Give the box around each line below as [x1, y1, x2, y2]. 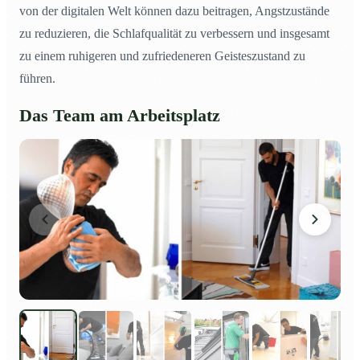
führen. [19, 72, 55, 86]
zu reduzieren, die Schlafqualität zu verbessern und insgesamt [19, 27, 329, 41]
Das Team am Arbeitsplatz [19, 106, 220, 126]
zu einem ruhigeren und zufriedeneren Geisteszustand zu [19, 49, 305, 63]
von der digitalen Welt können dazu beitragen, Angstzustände [19, 4, 329, 18]
